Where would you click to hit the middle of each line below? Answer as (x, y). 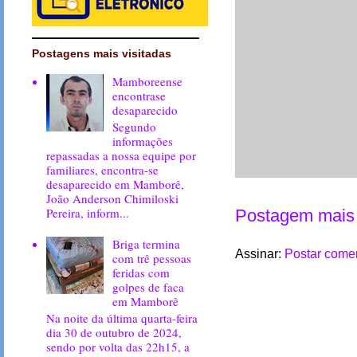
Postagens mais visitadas (101, 53)
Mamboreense (148, 81)
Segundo (135, 126)
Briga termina (147, 243)
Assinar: (259, 254)
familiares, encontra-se (103, 169)
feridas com (141, 272)
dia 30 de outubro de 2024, (114, 332)
